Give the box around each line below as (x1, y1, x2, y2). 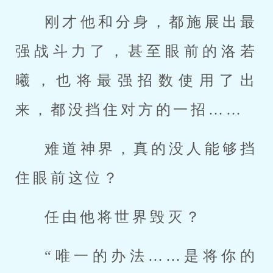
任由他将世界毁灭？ (44, 209, 203, 225)
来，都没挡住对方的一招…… (15, 102, 244, 118)
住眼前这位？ (15, 170, 121, 186)
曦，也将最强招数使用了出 (15, 73, 258, 88)
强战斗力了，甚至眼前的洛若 (15, 43, 258, 59)
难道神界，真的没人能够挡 (44, 141, 258, 157)
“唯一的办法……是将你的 (44, 248, 258, 264)
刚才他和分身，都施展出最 (44, 14, 258, 30)
